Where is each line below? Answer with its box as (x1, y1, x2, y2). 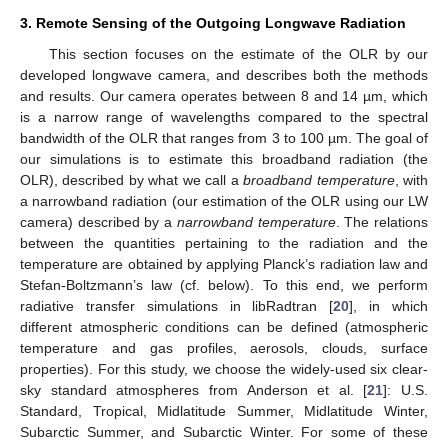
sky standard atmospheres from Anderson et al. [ (20, 381, 368, 398)
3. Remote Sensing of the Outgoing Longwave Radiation (20, 14, 406, 31)
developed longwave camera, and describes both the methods (20, 66, 428, 83)
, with (394, 171, 429, 188)
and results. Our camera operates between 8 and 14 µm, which (20, 87, 428, 104)
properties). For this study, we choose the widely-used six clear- (20, 360, 428, 377)
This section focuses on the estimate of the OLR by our (48, 45, 428, 62)
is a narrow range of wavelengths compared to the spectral (20, 108, 428, 125)
